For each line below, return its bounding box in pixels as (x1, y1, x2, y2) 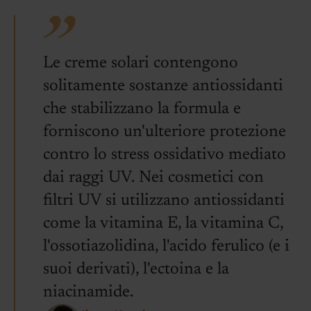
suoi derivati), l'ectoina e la (43, 261, 229, 278)
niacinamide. (43, 284, 134, 301)
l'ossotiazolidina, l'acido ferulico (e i (43, 238, 289, 255)
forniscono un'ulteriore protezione (43, 124, 286, 140)
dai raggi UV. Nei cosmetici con (43, 169, 264, 186)
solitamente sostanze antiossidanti (43, 78, 283, 94)
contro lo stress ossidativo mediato (43, 146, 286, 163)
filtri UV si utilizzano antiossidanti (43, 192, 285, 209)
